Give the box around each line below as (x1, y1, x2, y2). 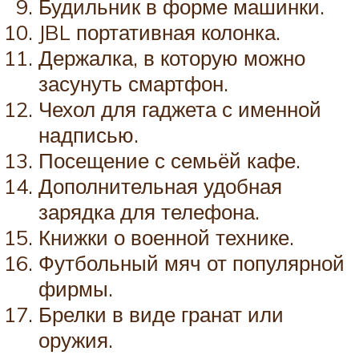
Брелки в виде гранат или (38, 301, 284, 327)
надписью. (38, 121, 139, 147)
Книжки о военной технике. (38, 224, 294, 250)
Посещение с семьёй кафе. (38, 147, 301, 173)
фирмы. (38, 275, 113, 301)
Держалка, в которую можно (38, 44, 305, 71)
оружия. (38, 326, 113, 353)
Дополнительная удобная (38, 172, 282, 199)
